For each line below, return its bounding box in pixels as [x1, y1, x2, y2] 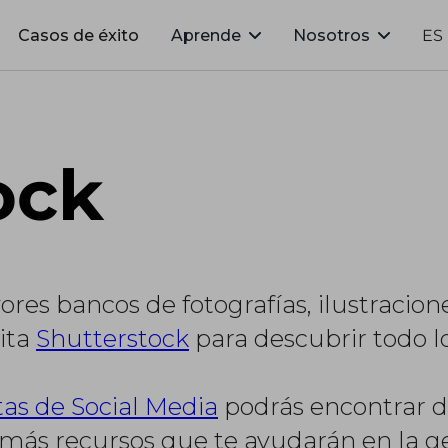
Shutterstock [36, 324, 189, 353]
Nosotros [293, 25, 370, 45]
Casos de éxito [18, 25, 139, 45]
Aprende [171, 25, 241, 45]
